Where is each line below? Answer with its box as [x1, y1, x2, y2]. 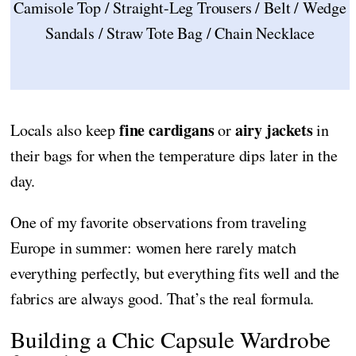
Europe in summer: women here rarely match [10, 236, 296, 258]
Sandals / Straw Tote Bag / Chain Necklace [45, 21, 315, 44]
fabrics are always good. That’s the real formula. [10, 287, 315, 309]
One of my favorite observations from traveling [10, 211, 307, 233]
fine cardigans [118, 118, 215, 141]
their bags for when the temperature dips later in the [10, 144, 338, 166]
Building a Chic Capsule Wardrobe [10, 323, 331, 354]
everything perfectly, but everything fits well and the [10, 261, 340, 284]
